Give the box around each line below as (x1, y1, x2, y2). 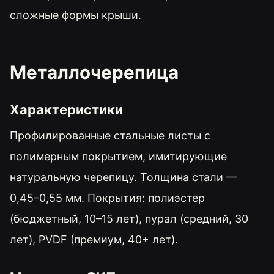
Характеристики (10, 102, 123, 118)
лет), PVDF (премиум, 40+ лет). (10, 233, 178, 246)
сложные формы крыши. (10, 8, 141, 21)
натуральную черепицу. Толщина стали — (10, 171, 237, 184)
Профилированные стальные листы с (10, 129, 210, 143)
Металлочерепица (10, 61, 179, 83)
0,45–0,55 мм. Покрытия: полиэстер (10, 191, 205, 205)
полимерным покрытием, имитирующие (10, 150, 227, 163)
